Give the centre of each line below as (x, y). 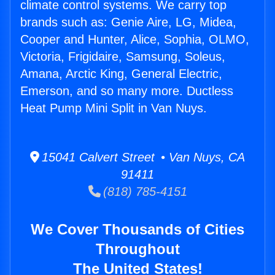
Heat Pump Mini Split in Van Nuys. (114, 108)
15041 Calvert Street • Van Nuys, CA (142, 157)
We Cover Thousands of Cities (137, 230)
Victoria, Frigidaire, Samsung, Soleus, (123, 57)
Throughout (137, 249)
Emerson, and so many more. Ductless (127, 91)
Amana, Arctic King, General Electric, (121, 74)
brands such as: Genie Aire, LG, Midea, (128, 22)
